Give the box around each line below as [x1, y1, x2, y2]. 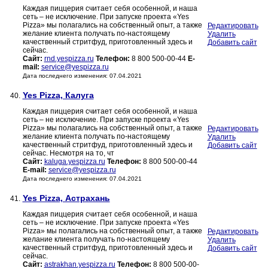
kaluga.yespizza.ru [44, 157, 105, 166]
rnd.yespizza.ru [44, 54, 94, 63]
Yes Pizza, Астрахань [22, 193, 110, 203]
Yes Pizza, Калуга [22, 90, 94, 100]
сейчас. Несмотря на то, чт [22, 149, 114, 158]
